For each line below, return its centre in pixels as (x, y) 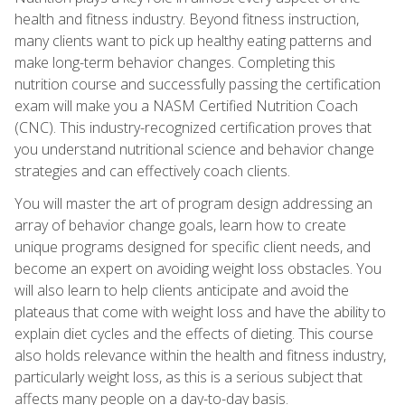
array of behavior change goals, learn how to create (180, 225)
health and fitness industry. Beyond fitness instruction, (187, 19)
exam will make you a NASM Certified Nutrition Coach (186, 105)
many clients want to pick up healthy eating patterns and (193, 40)
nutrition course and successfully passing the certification (198, 84)
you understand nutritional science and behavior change (194, 149)
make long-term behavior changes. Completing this (175, 62)
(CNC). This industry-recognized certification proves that (193, 127)
